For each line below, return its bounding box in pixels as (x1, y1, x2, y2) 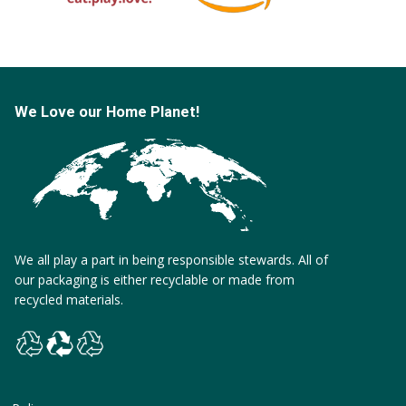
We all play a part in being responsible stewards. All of (14, 251, 328, 269)
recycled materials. (14, 291, 123, 309)
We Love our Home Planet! (14, 103, 199, 121)
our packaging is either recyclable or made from (14, 271, 295, 289)
